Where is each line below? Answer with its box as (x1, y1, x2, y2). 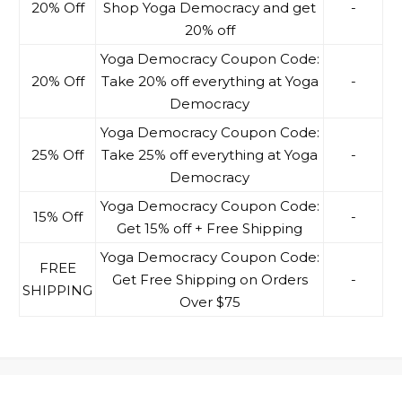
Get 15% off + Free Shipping (117, 220, 302, 238)
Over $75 (179, 293, 240, 311)
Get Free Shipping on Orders (111, 271, 308, 289)
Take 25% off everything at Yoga (101, 146, 318, 164)
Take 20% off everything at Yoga (100, 73, 319, 91)
